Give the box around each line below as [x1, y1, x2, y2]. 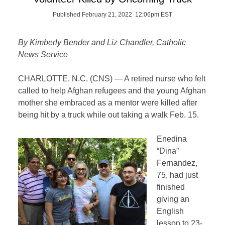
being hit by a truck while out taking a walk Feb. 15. [18, 110, 199, 119]
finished [156, 183, 185, 191]
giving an [156, 195, 189, 203]
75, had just [156, 171, 198, 179]
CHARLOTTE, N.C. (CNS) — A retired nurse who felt [18, 74, 206, 83]
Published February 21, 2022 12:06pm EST [53, 11, 172, 18]
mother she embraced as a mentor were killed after [18, 98, 198, 107]
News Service [18, 50, 68, 59]
